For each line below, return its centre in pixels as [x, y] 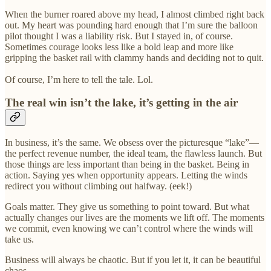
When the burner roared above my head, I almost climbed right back [135, 14]
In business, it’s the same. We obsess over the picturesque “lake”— [132, 143]
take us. [19, 240]
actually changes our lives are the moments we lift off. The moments [135, 218]
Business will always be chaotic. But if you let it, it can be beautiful [133, 260]
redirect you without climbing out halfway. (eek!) [98, 186]
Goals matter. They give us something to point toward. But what [127, 207]
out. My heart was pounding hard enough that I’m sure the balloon [131, 25]
